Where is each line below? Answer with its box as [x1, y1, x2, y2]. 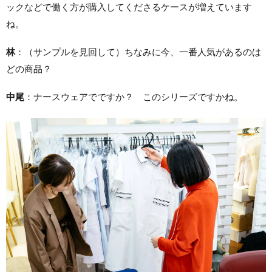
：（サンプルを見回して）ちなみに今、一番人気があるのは [15, 46, 261, 57]
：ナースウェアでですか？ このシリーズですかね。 [24, 91, 243, 102]
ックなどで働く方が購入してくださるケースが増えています [6, 1, 252, 12]
